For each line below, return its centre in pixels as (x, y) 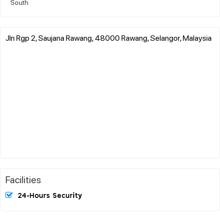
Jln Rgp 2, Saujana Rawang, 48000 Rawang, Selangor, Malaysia (109, 37)
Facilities (23, 179)
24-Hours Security (50, 196)
